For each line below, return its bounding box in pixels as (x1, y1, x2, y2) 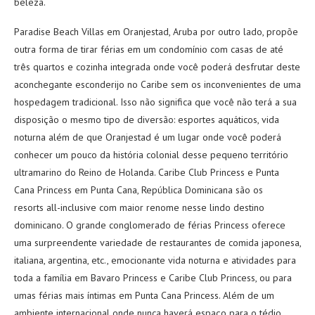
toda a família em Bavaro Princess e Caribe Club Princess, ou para (14, 271, 292, 284)
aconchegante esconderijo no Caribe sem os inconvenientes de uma (14, 78, 301, 91)
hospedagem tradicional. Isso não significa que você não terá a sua (14, 96, 297, 108)
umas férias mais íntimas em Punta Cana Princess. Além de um (14, 289, 274, 302)
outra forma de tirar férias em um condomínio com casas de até (14, 43, 283, 56)
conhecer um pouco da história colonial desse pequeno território (14, 148, 288, 161)
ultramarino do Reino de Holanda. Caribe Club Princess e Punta (14, 166, 279, 179)
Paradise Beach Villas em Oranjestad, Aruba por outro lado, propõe (14, 25, 298, 38)
